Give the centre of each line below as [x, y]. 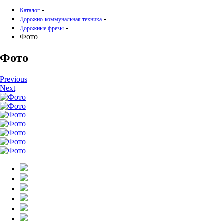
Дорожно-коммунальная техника [61, 19]
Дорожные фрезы [42, 28]
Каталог [30, 10]
